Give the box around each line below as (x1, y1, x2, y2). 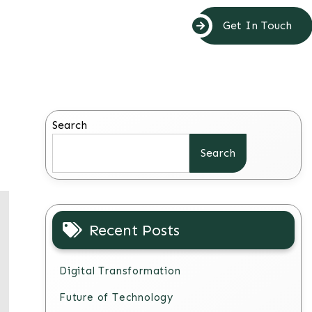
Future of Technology (59, 291, 174, 304)
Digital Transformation (59, 265, 181, 277)
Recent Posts (89, 221, 180, 240)
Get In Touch (223, 19, 292, 32)
